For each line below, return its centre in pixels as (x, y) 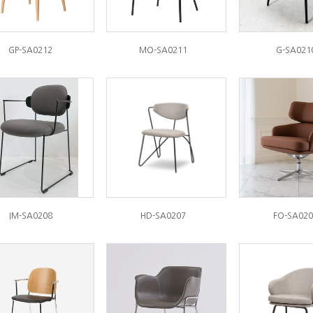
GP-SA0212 (30, 50)
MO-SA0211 (163, 50)
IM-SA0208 (30, 216)
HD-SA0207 (163, 216)
